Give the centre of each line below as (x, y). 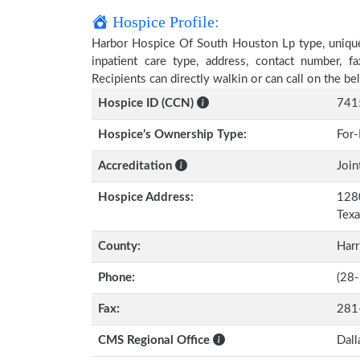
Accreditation (137, 166)
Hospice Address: (146, 197)
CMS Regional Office (155, 340)
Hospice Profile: (164, 22)
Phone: (117, 278)
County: (119, 246)
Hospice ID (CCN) (146, 103)
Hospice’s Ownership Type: (172, 135)
